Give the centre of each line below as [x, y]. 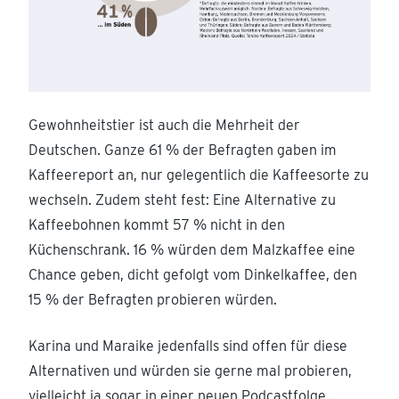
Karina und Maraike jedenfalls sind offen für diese [188, 346]
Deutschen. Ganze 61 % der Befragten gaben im [183, 150]
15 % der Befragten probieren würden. [153, 299]
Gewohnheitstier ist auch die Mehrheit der [164, 125]
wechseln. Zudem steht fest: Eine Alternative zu [182, 199]
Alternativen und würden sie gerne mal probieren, [190, 370]
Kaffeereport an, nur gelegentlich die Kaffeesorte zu [199, 175]
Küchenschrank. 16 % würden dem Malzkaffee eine [192, 249]
